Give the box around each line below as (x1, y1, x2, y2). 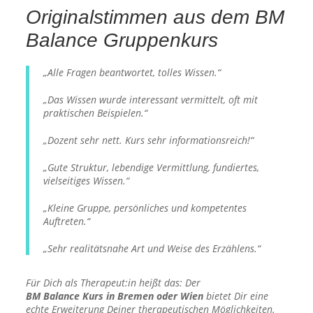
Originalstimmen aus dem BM (26, 6, 285, 28)
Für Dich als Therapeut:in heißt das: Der (26, 275, 201, 289)
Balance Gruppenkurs (26, 29, 219, 51)
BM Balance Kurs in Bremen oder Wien (26, 289, 204, 303)
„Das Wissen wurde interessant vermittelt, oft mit (43, 92, 259, 106)
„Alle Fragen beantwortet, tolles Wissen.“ (43, 65, 221, 79)
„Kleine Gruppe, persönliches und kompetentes (43, 201, 247, 214)
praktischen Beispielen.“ (43, 105, 148, 119)
